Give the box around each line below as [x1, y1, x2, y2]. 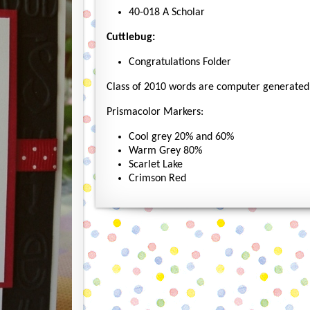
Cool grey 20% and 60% [129, 131, 234, 143]
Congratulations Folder [129, 57, 231, 68]
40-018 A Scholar [129, 7, 205, 18]
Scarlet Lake [129, 159, 183, 170]
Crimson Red [129, 173, 186, 184]
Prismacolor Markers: [107, 107, 203, 118]
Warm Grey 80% [129, 145, 202, 156]
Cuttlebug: [107, 32, 155, 43]
